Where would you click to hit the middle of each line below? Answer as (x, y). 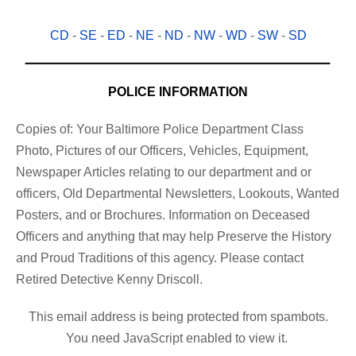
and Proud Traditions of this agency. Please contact (160, 258)
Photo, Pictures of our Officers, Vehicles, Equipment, (162, 151)
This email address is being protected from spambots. (178, 317)
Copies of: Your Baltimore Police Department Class (160, 130)
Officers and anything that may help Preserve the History (174, 237)
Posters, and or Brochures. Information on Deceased (163, 215)
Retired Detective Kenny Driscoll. (109, 280)
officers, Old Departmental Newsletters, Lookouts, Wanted (178, 194)
